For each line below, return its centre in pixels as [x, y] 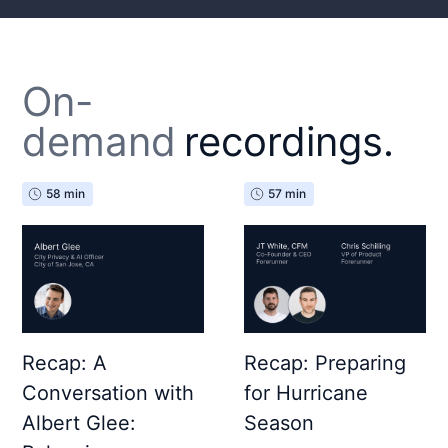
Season [279, 423]
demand [99, 141]
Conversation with [108, 393]
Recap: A [65, 363]
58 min [66, 193]
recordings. [289, 141]
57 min [287, 193]
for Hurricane [306, 393]
